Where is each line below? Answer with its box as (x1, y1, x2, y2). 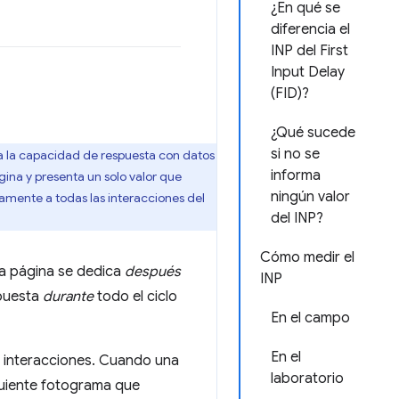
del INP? (271, 209, 323, 227)
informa (271, 167, 321, 184)
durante (43, 288, 94, 305)
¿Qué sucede (271, 124, 355, 142)
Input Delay (271, 63, 345, 81)
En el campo (271, 309, 350, 327)
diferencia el (271, 20, 350, 38)
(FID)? (271, 85, 309, 102)
